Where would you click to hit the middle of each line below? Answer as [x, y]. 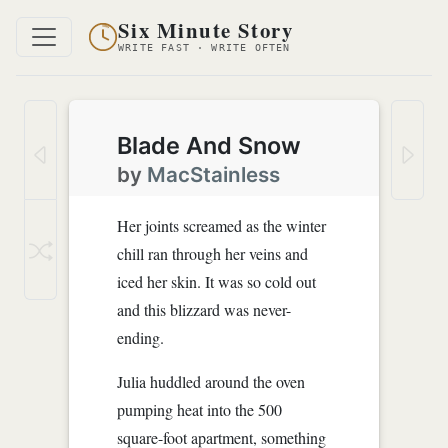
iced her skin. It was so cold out [217, 281]
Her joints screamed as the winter [222, 225]
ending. [141, 337]
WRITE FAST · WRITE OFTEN [204, 48]
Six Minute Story [206, 30]
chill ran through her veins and [213, 253]
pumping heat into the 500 [200, 409]
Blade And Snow [209, 145]
